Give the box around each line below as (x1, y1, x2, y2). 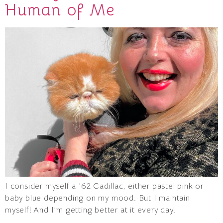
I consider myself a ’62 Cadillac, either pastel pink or (5, 181, 204, 192)
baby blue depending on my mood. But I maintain (5, 193, 190, 204)
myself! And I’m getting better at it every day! (5, 205, 175, 216)
